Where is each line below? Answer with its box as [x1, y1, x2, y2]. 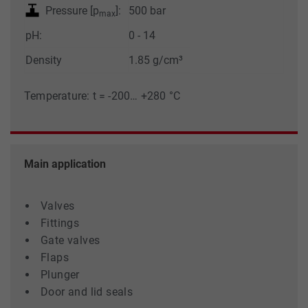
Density [25, 53, 62, 67]
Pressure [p [43, 3, 99, 17]
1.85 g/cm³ [129, 53, 183, 67]
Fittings [41, 216, 80, 230]
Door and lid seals [41, 285, 133, 298]
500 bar [129, 3, 166, 17]
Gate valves [41, 233, 100, 247]
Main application [24, 157, 106, 170]
